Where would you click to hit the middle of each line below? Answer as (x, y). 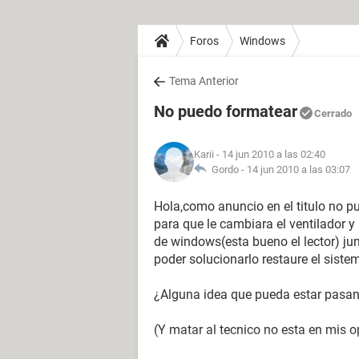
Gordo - (227, 169)
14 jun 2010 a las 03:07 (298, 169)
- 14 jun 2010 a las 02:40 (270, 154)
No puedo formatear (226, 111)
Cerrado (333, 113)
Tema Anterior (204, 81)
